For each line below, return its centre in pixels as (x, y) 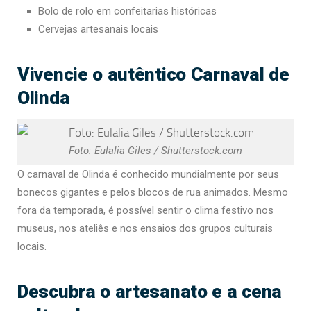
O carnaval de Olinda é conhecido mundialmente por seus (148, 175)
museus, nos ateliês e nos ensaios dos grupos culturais (145, 229)
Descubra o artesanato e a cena (150, 292)
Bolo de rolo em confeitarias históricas (127, 11)
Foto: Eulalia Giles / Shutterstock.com (155, 151)
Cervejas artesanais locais (98, 29)
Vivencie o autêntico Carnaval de (153, 74)
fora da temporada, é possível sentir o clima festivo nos (145, 211)
